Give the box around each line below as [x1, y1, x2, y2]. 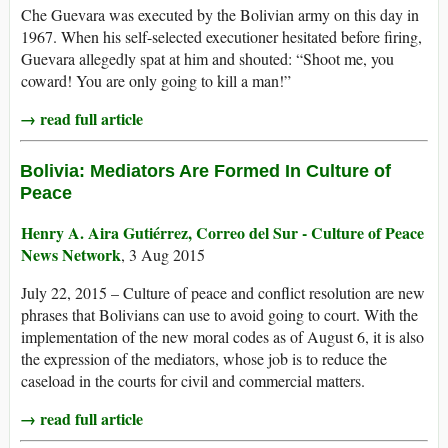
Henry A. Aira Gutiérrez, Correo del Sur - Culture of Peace [21, 221, 424, 245]
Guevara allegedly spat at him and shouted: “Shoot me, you [21, 48, 394, 70]
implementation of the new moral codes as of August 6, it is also [21, 326, 424, 348]
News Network [21, 243, 121, 267]
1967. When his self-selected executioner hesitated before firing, [21, 26, 422, 48]
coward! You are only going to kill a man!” [21, 70, 291, 92]
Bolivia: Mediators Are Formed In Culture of [20, 161, 391, 182]
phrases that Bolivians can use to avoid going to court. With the [21, 304, 418, 326]
